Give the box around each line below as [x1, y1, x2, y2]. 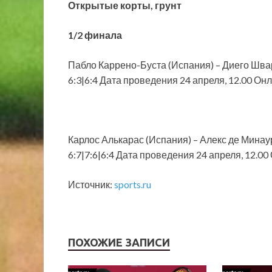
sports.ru [114, 178, 151, 191]
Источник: [68, 178, 114, 191]
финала [84, 29, 122, 41]
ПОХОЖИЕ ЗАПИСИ [68, 236, 170, 249]
